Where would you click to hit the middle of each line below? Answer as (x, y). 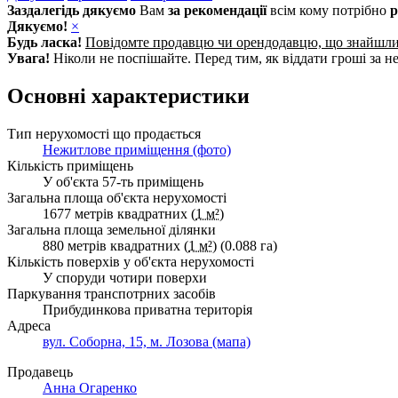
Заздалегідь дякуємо (72, 10)
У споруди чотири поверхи (125, 277)
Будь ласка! (44, 42)
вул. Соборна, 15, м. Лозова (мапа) (147, 341)
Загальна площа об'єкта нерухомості (117, 197)
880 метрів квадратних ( (115, 245)
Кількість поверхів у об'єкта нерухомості (131, 261)
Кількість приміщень (70, 165)
